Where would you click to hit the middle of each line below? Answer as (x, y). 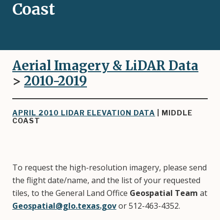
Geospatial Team (164, 193)
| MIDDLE (174, 113)
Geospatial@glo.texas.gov (64, 206)
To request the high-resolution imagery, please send (110, 167)
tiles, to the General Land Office (71, 193)
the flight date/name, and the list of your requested (106, 180)
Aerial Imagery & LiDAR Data (105, 66)
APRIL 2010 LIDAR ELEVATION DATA (84, 113)
